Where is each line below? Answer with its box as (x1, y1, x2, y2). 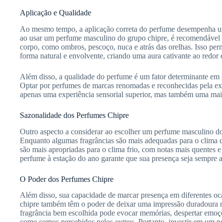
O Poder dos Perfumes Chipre (20, 174, 113, 183)
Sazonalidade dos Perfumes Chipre (20, 111, 129, 119)
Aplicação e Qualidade (20, 8, 91, 17)
